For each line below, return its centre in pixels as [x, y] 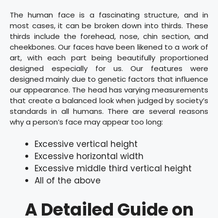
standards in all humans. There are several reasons [109, 111]
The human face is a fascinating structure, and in [109, 15]
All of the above [68, 181]
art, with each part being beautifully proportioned [109, 57]
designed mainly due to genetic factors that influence [109, 79]
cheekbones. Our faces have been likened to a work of [109, 47]
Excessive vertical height [86, 144]
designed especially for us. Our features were [109, 68]
